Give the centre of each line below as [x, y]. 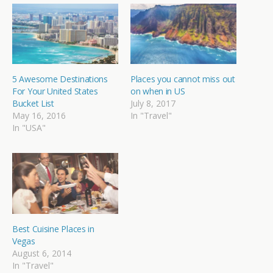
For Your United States [55, 91]
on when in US [158, 91]
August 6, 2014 [42, 253]
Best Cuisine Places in [53, 229]
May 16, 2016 [39, 116]
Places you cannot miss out [183, 79]
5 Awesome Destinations [60, 79]
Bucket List [33, 104]
